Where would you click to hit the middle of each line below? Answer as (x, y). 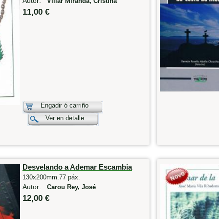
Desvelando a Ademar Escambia (77, 167)
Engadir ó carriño (64, 106)
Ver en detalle (65, 118)
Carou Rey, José (71, 187)
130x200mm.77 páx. (51, 177)
